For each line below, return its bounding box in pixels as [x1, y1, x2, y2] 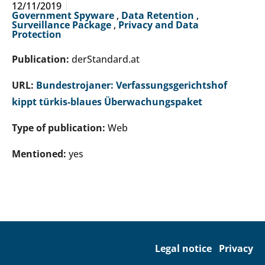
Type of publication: [12, 121, 108, 135]
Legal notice [155, 242, 212, 256]
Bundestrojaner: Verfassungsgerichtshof [36, 79, 227, 92]
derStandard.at [72, 53, 140, 66]
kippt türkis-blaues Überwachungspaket [12, 95, 202, 109]
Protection [12, 28, 62, 41]
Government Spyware [12, 9, 117, 22]
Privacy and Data [118, 18, 199, 32]
